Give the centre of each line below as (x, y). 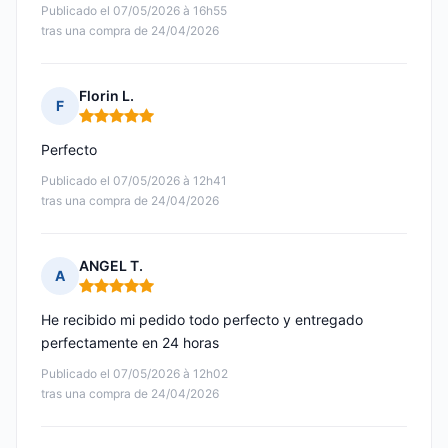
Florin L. (106, 96)
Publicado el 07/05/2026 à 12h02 (134, 374)
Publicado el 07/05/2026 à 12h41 (134, 181)
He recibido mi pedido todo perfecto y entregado (202, 320)
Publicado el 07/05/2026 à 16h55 (134, 11)
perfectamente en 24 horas (130, 343)
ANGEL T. (111, 266)
